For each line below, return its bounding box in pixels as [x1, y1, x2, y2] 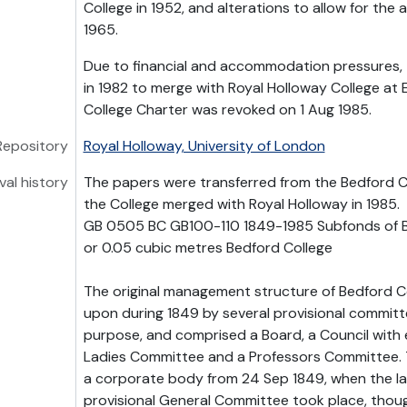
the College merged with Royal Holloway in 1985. [83, 194, 400, 213]
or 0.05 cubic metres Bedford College [83, 238, 333, 257]
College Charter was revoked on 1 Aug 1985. [83, 100, 372, 119]
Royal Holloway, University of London [83, 136, 325, 155]
